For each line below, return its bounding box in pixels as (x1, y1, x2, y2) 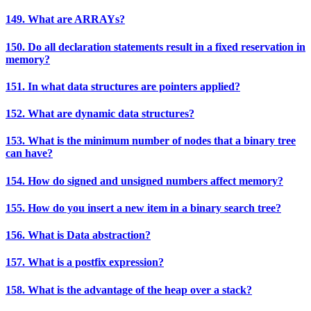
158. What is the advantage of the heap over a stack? (6, 283, 252, 296)
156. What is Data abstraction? (6, 229, 151, 242)
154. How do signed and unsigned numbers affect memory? (6, 174, 283, 187)
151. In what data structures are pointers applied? (6, 80, 240, 92)
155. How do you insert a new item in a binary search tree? (6, 201, 281, 214)
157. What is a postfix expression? (6, 256, 164, 269)
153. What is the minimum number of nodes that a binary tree (6, 135, 296, 147)
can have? (6, 147, 53, 160)
